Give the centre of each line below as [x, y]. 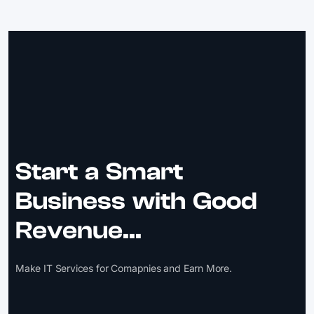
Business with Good [136, 201]
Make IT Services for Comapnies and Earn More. [124, 268]
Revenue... [78, 231]
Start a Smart [99, 172]
